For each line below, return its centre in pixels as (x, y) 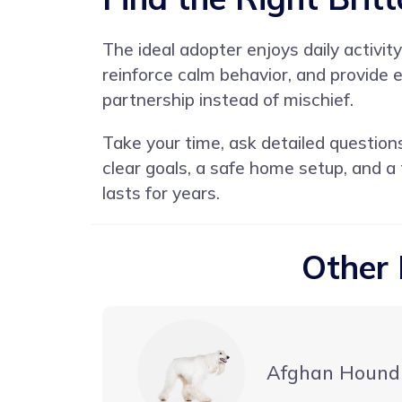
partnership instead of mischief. (228, 99)
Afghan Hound (333, 373)
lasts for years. (161, 192)
